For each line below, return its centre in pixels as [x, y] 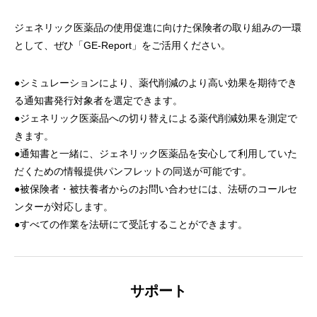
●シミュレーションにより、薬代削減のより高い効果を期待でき [156, 83]
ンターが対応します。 [64, 207]
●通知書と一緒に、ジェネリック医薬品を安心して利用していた [156, 154]
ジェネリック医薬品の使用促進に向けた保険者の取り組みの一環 [158, 28]
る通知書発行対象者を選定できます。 [98, 100]
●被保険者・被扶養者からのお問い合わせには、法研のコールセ [156, 189]
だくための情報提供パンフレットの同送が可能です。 [133, 171]
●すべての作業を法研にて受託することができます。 [131, 224]
